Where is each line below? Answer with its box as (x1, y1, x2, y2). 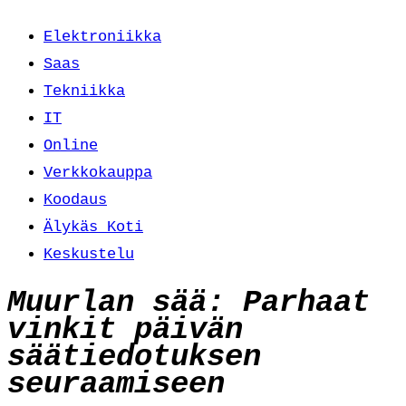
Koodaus (43, 191, 107, 208)
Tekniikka (43, 82, 125, 100)
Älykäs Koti (43, 218, 143, 236)
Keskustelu (43, 246, 134, 263)
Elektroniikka (43, 28, 161, 45)
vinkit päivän (7, 312, 243, 347)
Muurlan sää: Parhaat (7, 285, 370, 320)
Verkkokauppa (43, 164, 152, 181)
